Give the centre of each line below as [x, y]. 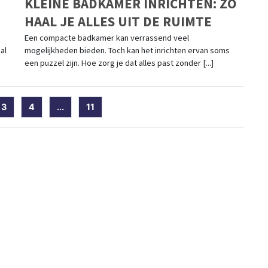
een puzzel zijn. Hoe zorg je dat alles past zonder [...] [119, 63]
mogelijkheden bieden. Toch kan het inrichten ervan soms [127, 51]
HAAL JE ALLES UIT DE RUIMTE [118, 22]
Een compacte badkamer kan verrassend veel [106, 38]
